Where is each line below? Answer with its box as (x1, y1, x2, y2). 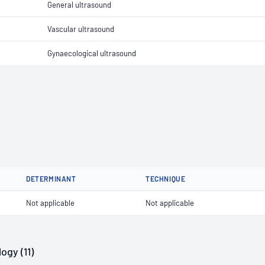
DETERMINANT (26, 174, 76, 183)
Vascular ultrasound (47, 24, 114, 34)
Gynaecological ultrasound (47, 49, 136, 58)
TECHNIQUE (146, 174, 186, 183)
